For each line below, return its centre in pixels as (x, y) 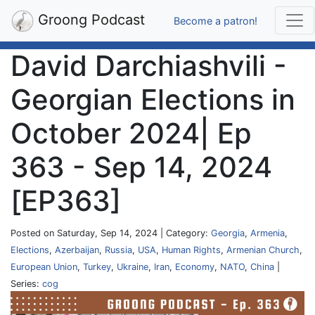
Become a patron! (216, 20)
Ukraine (133, 267)
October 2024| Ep (131, 133)
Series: (26, 284)
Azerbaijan (77, 250)
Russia (118, 250)
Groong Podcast (89, 20)
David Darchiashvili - (149, 66)
